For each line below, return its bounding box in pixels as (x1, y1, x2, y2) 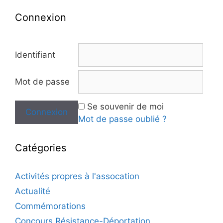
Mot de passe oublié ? (78, 114, 167, 124)
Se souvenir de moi (87, 102, 164, 112)
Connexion (15, 11, 66, 24)
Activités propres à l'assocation (15, 171, 139, 182)
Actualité (15, 186, 50, 197)
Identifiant (15, 50, 55, 60)
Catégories (15, 142, 66, 154)
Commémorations (15, 201, 86, 212)
